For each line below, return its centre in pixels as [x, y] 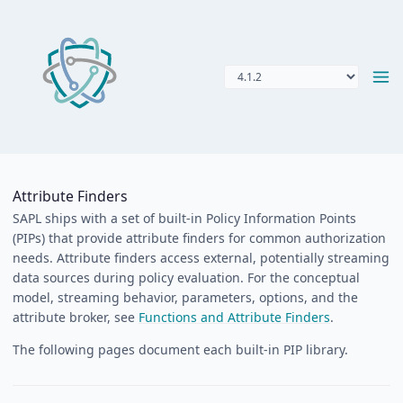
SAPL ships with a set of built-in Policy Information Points [184, 218]
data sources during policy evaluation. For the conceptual [186, 277]
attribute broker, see [76, 317]
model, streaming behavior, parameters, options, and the [185, 297]
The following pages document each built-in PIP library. [180, 349]
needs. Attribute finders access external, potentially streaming [201, 257]
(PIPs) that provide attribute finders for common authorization [199, 237]
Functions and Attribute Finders [234, 317]
